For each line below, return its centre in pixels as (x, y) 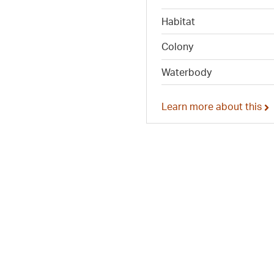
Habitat (178, 21)
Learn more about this (213, 106)
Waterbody (187, 72)
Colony (177, 47)
